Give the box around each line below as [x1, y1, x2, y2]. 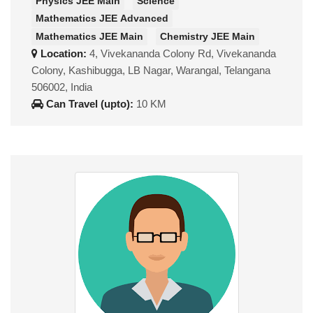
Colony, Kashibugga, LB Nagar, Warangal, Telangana [31, 64, 270, 76]
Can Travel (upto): [43, 97, 136, 110]
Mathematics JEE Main [36, 30, 143, 42]
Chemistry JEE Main [160, 30, 255, 42]
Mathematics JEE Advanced [36, 13, 168, 24]
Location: [38, 47, 89, 59]
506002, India [31, 80, 92, 93]
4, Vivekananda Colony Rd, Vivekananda [89, 47, 276, 59]
